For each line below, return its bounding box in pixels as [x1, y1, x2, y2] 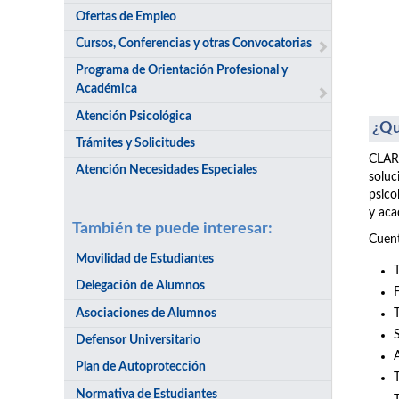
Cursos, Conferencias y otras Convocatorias [76, 37, 313, 50]
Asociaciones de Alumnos [76, 306, 217, 320]
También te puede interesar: [72, 219, 273, 237]
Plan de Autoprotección [76, 361, 207, 374]
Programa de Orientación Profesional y [76, 64, 289, 77]
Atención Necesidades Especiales [76, 164, 258, 177]
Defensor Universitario [76, 333, 201, 346]
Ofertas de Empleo [76, 10, 177, 23]
